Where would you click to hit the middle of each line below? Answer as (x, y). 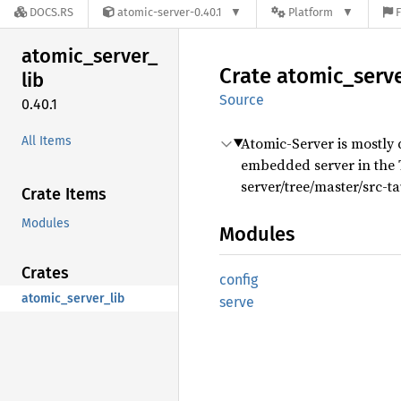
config (239, 280)
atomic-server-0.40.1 (170, 13)
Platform (311, 13)
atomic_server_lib (73, 298)
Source (242, 100)
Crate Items (64, 194)
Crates (45, 273)
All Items (47, 141)
